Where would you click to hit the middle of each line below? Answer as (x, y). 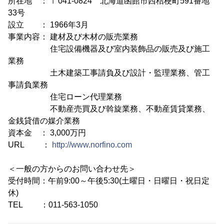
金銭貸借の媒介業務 (44, 121)
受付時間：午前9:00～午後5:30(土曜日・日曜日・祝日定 (109, 181)
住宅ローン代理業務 (65, 97)
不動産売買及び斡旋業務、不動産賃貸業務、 (109, 109)
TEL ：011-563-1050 (53, 205)
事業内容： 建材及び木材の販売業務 (73, 37)
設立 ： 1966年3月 (48, 25)
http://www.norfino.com (92, 145)
